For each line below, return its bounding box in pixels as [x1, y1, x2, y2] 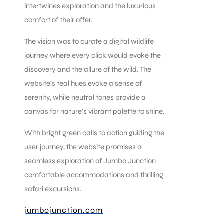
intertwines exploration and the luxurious [24, 1, 156, 10]
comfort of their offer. [24, 15, 93, 24]
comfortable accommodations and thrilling [24, 170, 164, 179]
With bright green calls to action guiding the [24, 128, 165, 137]
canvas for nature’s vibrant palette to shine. [24, 106, 165, 116]
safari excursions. [24, 184, 82, 193]
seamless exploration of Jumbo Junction [24, 156, 156, 165]
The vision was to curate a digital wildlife [24, 36, 154, 46]
